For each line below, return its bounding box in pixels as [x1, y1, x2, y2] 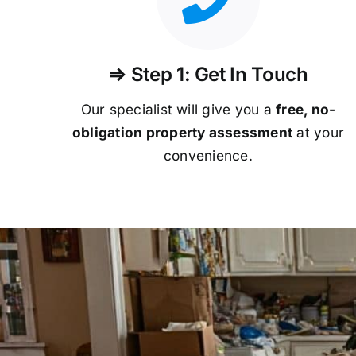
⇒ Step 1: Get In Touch [108, 62, 308, 86]
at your [292, 123, 345, 141]
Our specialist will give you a [80, 100, 277, 118]
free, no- [276, 100, 336, 118]
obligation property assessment [72, 123, 293, 141]
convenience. [164, 146, 253, 164]
